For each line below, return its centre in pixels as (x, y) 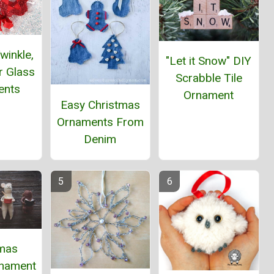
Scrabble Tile (209, 78)
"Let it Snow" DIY (209, 61)
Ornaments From (100, 122)
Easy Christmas (100, 105)
